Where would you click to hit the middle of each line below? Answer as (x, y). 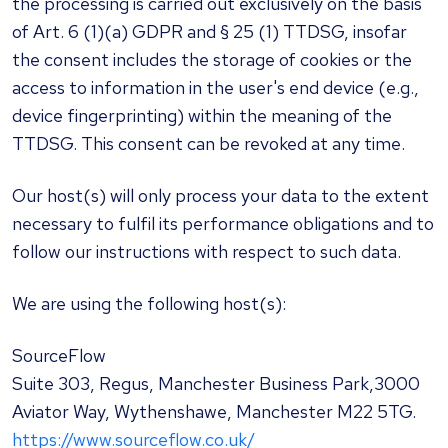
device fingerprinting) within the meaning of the (202, 115)
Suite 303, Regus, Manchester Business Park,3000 (216, 383)
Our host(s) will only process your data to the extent (220, 195)
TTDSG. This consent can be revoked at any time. (208, 143)
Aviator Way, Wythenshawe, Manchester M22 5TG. (214, 411)
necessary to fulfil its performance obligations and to (223, 223)
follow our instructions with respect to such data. (206, 251)
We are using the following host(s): (149, 303)
